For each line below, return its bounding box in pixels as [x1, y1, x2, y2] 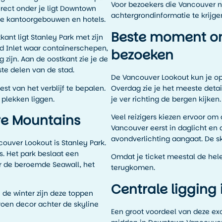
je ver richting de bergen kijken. [111, 94, 221, 104]
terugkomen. [111, 163, 155, 173]
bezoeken [111, 46, 173, 64]
